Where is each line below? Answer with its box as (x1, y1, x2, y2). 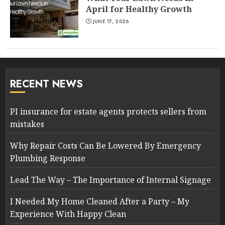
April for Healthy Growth (86, 4, 192, 15)
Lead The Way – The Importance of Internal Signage (10, 174, 211, 185)
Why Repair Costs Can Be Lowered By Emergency (10, 140, 201, 151)
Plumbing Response (10, 153, 85, 164)
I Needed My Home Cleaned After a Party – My (10, 196, 189, 207)
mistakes (10, 119, 44, 130)
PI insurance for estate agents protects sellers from (10, 106, 206, 117)
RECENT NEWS (10, 77, 83, 91)
